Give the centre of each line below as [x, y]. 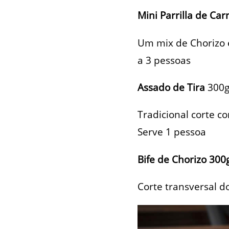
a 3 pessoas [164, 60]
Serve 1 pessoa [171, 132]
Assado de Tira [172, 87]
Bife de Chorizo [173, 159]
